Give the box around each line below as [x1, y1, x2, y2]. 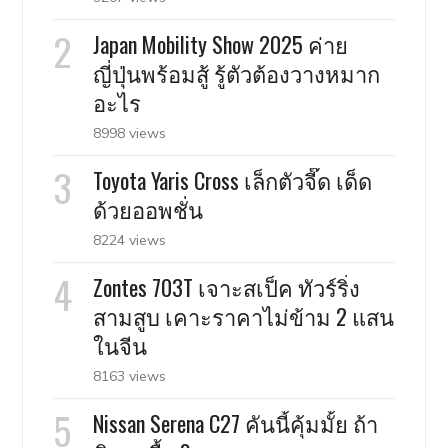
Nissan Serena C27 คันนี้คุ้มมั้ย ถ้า [93, 406, 379, 439]
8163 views [93, 366, 167, 385]
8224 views [93, 230, 167, 249]
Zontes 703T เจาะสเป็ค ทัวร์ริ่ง [93, 270, 361, 303]
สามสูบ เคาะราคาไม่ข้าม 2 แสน [93, 299, 395, 332]
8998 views [93, 123, 167, 142]
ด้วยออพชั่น [93, 192, 204, 225]
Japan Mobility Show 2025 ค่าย [93, 27, 349, 60]
